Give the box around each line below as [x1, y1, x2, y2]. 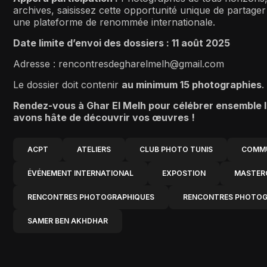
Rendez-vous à [13, 99, 86, 111]
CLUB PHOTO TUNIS [139, 144, 213, 154]
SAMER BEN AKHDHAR [27, 216, 108, 225]
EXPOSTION [162, 168, 206, 178]
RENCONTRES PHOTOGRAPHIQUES [27, 192, 154, 201]
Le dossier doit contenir [13, 78, 122, 91]
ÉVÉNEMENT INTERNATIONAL [27, 168, 133, 178]
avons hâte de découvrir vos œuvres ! [13, 111, 195, 123]
